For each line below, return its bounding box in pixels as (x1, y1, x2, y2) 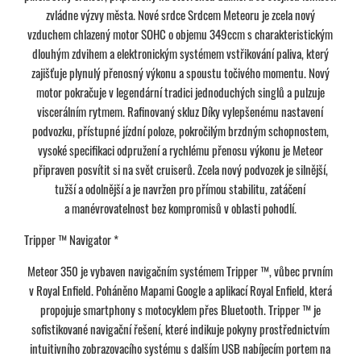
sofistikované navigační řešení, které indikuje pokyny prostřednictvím (31, 319, 330, 338)
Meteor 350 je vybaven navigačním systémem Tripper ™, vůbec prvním (27, 261, 334, 280)
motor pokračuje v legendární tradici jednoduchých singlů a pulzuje (35, 82, 325, 101)
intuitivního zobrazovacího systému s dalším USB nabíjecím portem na (30, 338, 331, 357)
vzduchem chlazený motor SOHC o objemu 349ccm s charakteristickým (27, 24, 334, 43)
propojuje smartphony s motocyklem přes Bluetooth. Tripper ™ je (39, 300, 321, 318)
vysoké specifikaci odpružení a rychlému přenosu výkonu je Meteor (37, 140, 323, 159)
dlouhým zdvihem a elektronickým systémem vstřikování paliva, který (31, 44, 329, 62)
